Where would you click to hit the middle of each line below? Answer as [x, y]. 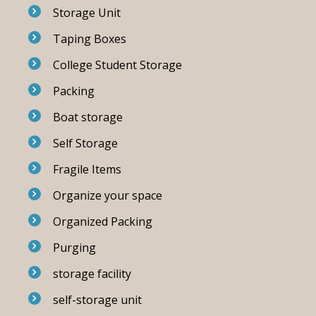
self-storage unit [97, 300]
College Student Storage [117, 65]
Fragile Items [87, 169]
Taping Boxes [89, 39]
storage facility [92, 274]
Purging [74, 248]
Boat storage [87, 117]
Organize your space [107, 195]
